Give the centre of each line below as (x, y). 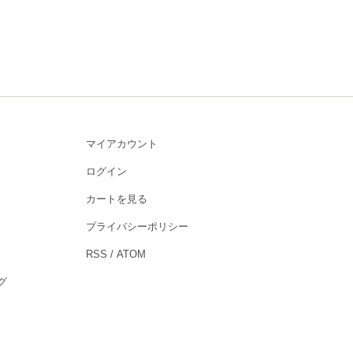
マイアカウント (121, 143)
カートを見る (116, 199)
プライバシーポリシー (137, 226)
